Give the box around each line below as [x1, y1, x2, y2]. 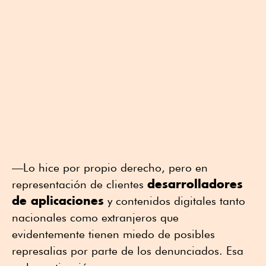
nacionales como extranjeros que [12, 210, 179, 224]
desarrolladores [147, 176, 243, 191]
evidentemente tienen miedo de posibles [12, 227, 215, 240]
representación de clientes [12, 177, 147, 191]
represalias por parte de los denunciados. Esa [12, 243, 243, 257]
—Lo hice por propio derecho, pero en [12, 160, 208, 174]
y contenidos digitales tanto [104, 194, 245, 207]
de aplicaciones [12, 192, 104, 208]
